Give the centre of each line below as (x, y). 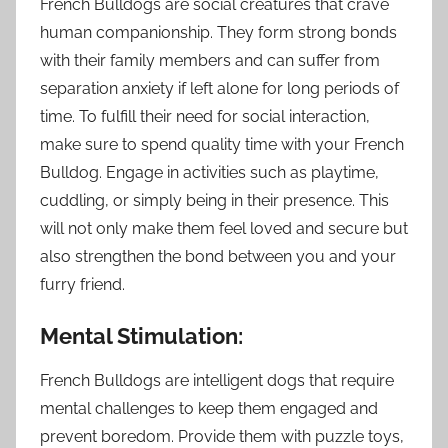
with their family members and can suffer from (210, 60)
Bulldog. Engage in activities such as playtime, (209, 172)
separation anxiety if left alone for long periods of (219, 88)
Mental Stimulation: (141, 335)
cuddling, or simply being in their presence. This (214, 200)
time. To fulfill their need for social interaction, (205, 116)
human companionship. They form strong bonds (218, 32)
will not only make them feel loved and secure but (224, 228)
